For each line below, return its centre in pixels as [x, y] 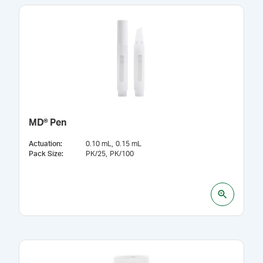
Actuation [45, 144]
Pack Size [45, 154]
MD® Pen [48, 123]
